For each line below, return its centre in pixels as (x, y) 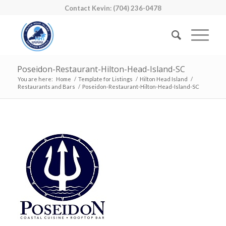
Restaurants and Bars (46, 87)
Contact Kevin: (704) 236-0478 (113, 8)
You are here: (35, 79)
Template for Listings (105, 79)
